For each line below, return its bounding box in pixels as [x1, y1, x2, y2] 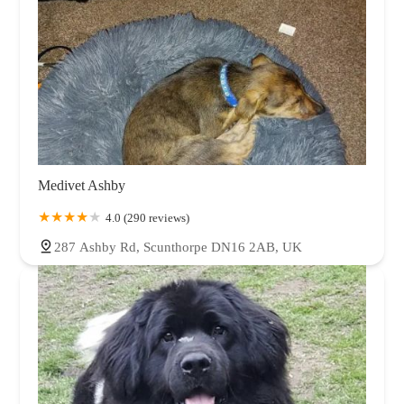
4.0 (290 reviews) [106, 210, 189, 225]
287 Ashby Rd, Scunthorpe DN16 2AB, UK [54, 239, 302, 254]
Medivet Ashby [38, 177, 125, 193]
